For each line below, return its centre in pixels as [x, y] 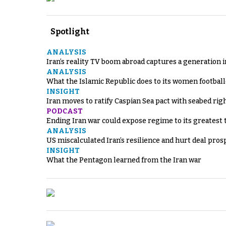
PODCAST [65, 111]
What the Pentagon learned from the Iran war [124, 160]
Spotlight [70, 31]
